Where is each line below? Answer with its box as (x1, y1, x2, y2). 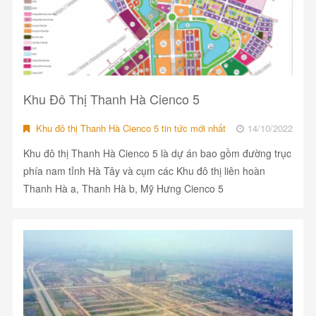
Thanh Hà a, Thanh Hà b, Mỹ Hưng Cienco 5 (23, 181, 224, 196)
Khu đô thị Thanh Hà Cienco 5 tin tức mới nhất (32, 121, 226, 135)
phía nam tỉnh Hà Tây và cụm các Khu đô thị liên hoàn (23, 164, 265, 178)
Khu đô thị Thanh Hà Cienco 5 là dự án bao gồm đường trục (23, 146, 291, 161)
